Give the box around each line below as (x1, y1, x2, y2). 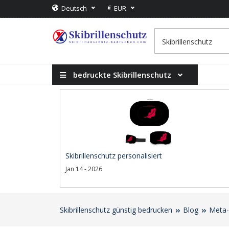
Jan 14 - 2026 (65, 165, 102, 173)
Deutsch (61, 4, 87, 13)
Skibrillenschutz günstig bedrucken (60, 205, 172, 215)
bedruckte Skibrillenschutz (71, 70, 171, 80)
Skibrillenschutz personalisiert (65, 151, 162, 161)
